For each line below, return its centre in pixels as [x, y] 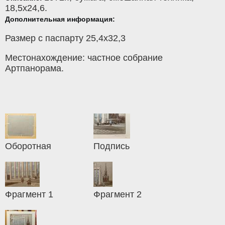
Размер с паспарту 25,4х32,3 [65, 38]
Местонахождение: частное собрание [84, 58]
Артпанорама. [34, 69]
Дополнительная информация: [60, 19]
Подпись [112, 146]
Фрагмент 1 [29, 195]
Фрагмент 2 [118, 195]
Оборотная [28, 146]
